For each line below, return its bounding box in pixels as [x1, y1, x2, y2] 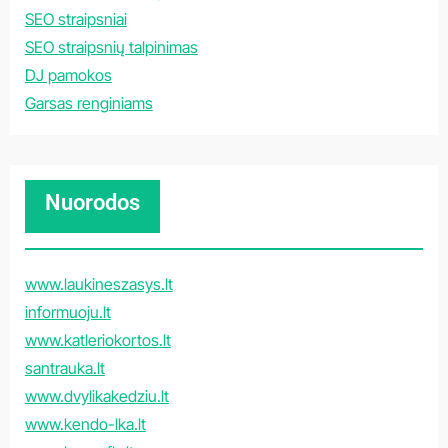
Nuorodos [44, 190, 140, 215]
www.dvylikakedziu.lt [24, 386, 169, 406]
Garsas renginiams [24, 93, 153, 113]
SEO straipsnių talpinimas [24, 37, 198, 57]
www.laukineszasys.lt [24, 274, 173, 294]
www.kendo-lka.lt [24, 414, 146, 434]
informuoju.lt [24, 302, 111, 322]
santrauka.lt [24, 358, 105, 378]
